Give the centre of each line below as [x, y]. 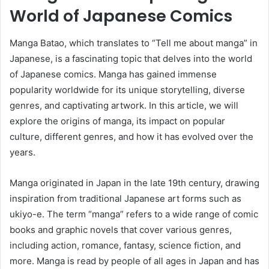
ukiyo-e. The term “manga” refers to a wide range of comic [134, 214]
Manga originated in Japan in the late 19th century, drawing [134, 183]
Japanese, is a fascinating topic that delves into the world [131, 58]
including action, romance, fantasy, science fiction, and [125, 245]
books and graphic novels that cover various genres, [121, 229]
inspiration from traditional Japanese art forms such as [125, 198]
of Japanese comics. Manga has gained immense [113, 74]
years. [23, 152]
